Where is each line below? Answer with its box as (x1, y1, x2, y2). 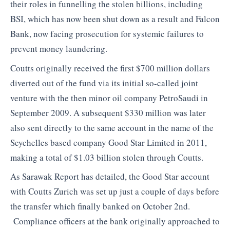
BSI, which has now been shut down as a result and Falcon (10, 13, 220, 25)
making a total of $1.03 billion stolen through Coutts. (10, 151, 203, 163)
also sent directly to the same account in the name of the (10, 121, 214, 133)
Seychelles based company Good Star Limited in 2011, (10, 136, 207, 148)
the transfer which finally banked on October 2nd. (10, 200, 190, 213)
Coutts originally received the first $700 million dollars (10, 62, 210, 74)
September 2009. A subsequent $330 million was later (10, 106, 206, 119)
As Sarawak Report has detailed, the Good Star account (10, 170, 209, 183)
